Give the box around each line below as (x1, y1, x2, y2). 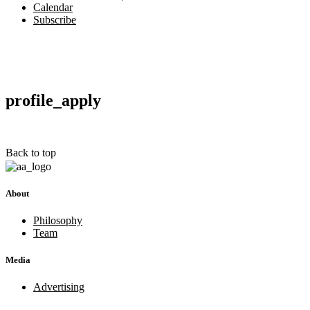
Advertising (33, 281, 84, 293)
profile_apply (6, 91, 101, 109)
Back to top (6, 147, 56, 159)
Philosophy (33, 215, 82, 227)
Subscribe (33, 13, 76, 26)
